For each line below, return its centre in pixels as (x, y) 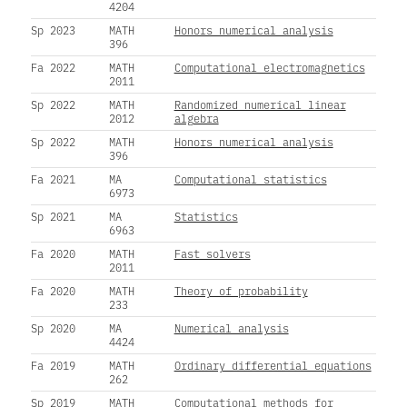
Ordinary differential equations (273, 365)
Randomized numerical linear (260, 104)
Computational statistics (250, 179)
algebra (196, 118)
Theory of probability (241, 290)
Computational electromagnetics (269, 67)
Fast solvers (212, 253)
